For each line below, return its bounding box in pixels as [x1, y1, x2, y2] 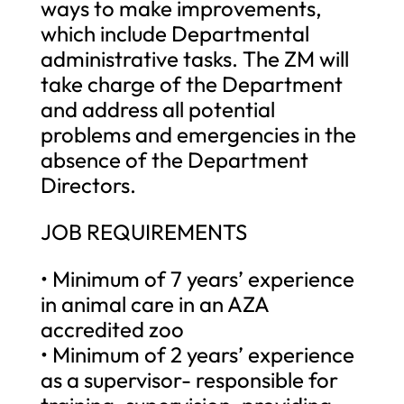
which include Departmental [40, 19, 309, 47]
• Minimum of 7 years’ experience [40, 264, 354, 292]
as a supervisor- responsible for [40, 365, 338, 393]
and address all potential [40, 95, 275, 123]
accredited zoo [40, 315, 184, 343]
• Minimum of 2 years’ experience [40, 340, 354, 368]
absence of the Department [40, 145, 308, 173]
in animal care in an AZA [40, 289, 269, 317]
